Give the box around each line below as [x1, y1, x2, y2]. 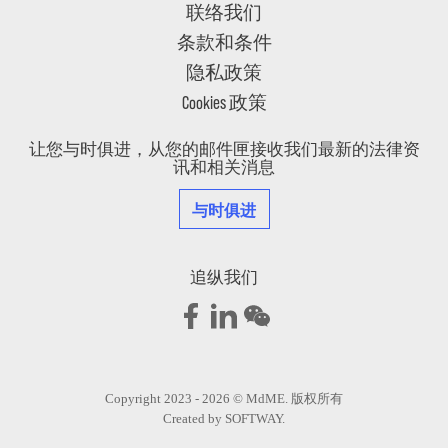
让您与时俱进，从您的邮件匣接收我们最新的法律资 [28, 137, 420, 161]
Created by [163, 410, 225, 426]
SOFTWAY [225, 410, 282, 426]
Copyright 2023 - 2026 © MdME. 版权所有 [105, 390, 343, 406]
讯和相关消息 [173, 155, 275, 179]
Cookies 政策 [181, 89, 267, 113]
